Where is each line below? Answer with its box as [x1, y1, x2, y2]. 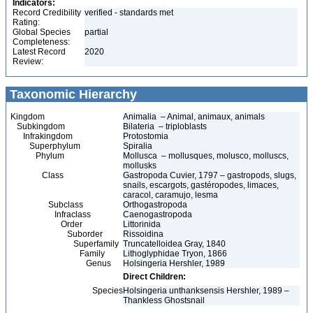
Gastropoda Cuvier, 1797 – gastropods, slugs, [123, 170, 296, 180]
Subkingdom [10, 122, 65, 131]
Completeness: [13, 37, 70, 47]
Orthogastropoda [123, 200, 189, 210]
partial [85, 27, 110, 37]
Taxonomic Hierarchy [6, 87, 137, 101]
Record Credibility [13, 8, 81, 17]
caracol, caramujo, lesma [123, 190, 218, 200]
